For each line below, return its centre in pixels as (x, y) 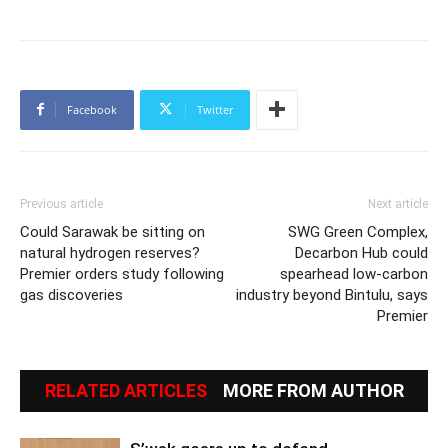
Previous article (61, 203)
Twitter (215, 109)
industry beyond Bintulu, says (332, 294)
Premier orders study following (122, 273)
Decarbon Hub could (361, 252)
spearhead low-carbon (354, 273)
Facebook (92, 109)
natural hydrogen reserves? (110, 252)
